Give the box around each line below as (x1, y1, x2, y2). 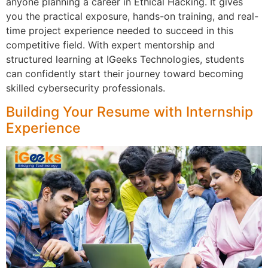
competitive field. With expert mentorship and (6, 39, 215, 51)
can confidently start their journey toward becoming (6, 68, 243, 80)
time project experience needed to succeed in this (6, 25, 233, 37)
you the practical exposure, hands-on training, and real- (6, 10, 258, 23)
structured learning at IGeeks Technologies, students (6, 53, 244, 66)
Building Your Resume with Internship (6, 103, 253, 120)
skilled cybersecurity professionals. (6, 82, 165, 95)
